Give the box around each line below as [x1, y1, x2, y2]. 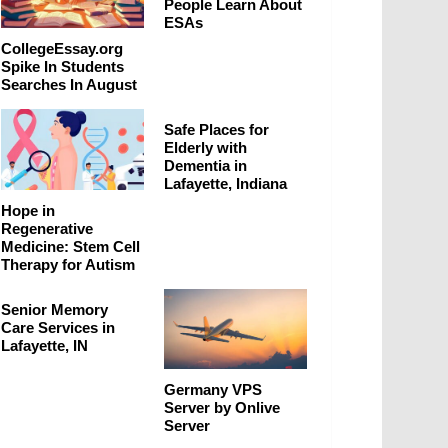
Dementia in [164, 157, 247, 175]
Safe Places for [164, 121, 269, 139]
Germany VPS [164, 380, 262, 398]
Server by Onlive [164, 398, 280, 416]
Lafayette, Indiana [164, 175, 287, 193]
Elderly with [164, 139, 247, 157]
